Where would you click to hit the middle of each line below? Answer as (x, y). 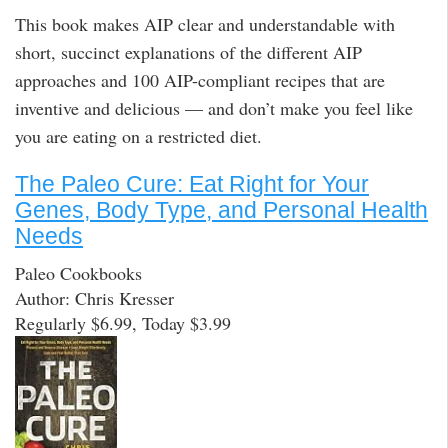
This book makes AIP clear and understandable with (205, 24)
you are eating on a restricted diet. (138, 136)
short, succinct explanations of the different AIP (188, 52)
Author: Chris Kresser (94, 297)
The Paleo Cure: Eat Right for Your (192, 184)
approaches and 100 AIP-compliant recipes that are (200, 80)
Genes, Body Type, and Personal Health (221, 210)
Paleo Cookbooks (78, 272)
